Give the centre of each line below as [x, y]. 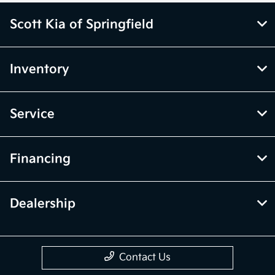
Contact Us [145, 257]
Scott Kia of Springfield [82, 24]
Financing [40, 159]
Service [32, 114]
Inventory [40, 69]
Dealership [43, 203]
